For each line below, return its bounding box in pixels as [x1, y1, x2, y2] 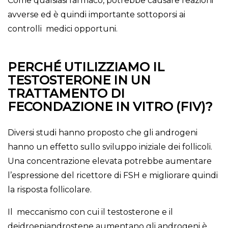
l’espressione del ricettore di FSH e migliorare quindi [8, 170, 218, 181]
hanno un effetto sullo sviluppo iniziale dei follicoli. [8, 142, 214, 152]
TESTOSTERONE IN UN [8, 73, 151, 88]
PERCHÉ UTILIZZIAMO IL [8, 60, 164, 75]
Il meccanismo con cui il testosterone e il [8, 207, 173, 217]
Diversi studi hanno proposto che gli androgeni [8, 128, 197, 138]
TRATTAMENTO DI [8, 86, 125, 101]
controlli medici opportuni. [8, 24, 118, 34]
